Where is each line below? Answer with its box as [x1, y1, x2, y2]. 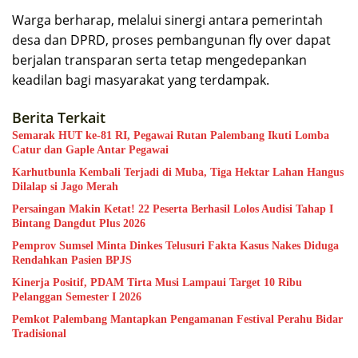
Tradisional [12, 327, 66, 340]
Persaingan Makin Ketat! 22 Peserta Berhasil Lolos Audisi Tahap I [12, 202, 333, 215]
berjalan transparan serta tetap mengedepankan [12, 50, 307, 69]
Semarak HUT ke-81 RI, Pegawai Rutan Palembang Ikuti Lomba [12, 129, 329, 141]
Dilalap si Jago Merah [12, 180, 118, 193]
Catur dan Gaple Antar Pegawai [12, 143, 169, 156]
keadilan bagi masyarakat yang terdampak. [12, 70, 269, 89]
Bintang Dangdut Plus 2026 [12, 217, 145, 229]
